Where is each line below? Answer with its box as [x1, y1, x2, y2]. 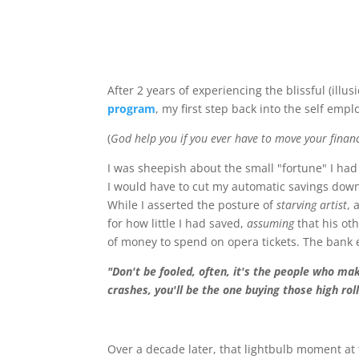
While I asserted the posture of [107, 197, 277, 213]
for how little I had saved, [107, 216, 248, 232]
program [107, 101, 156, 117]
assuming [247, 216, 295, 232]
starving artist [276, 197, 348, 213]
